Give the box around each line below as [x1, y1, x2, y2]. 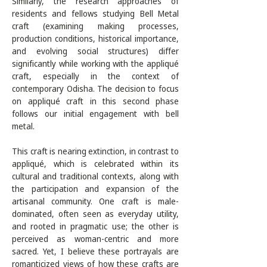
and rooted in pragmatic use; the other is [12, 221, 179, 232]
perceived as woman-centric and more [12, 233, 179, 244]
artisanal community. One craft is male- [12, 195, 179, 207]
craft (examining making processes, [12, 20, 179, 32]
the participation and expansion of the [12, 183, 179, 194]
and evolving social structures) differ [12, 45, 179, 57]
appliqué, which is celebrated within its [12, 158, 179, 169]
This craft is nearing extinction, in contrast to [12, 145, 179, 157]
